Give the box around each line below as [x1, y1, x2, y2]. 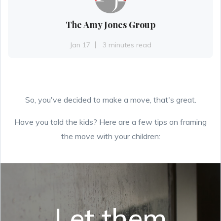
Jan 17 [70, 40, 90, 49]
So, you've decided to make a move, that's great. [25, 95, 196, 105]
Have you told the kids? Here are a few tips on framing [14, 117, 207, 127]
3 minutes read [103, 40, 151, 49]
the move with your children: [61, 131, 160, 141]
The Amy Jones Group [66, 19, 155, 31]
